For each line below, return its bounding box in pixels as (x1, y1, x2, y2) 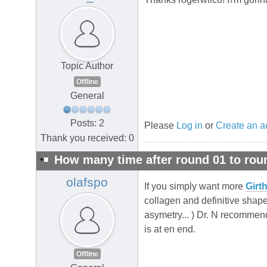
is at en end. (144, 224, 195, 235)
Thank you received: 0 (40, 132, 134, 143)
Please (144, 120, 176, 131)
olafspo (66, 175, 108, 190)
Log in (176, 120, 203, 131)
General (70, 91, 104, 101)
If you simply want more (144, 181, 246, 192)
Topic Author (61, 61, 113, 72)
